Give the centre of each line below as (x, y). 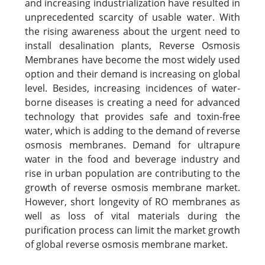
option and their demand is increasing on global (132, 74)
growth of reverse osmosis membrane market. (132, 188)
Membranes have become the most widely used (132, 60)
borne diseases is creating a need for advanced (132, 102)
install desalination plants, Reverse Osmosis (132, 46)
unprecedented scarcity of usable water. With (132, 17)
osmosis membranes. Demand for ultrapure (132, 145)
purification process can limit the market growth (132, 230)
